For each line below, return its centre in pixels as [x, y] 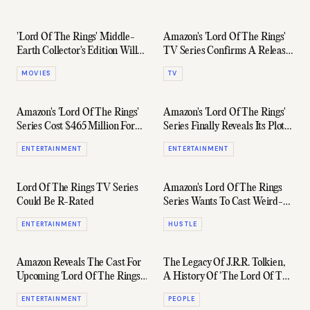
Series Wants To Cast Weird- [223, 202]
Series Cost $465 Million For [76, 126]
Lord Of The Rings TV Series [77, 188]
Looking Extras [195, 216]
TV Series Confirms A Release [227, 52]
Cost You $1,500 [50, 65]
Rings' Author [192, 291]
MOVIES [36, 74]
